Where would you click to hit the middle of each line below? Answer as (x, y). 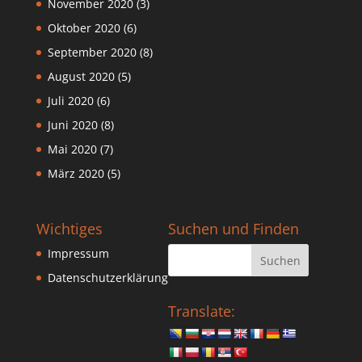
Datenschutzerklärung (107, 278)
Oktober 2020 (84, 28)
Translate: (201, 311)
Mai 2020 (72, 149)
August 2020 (81, 77)
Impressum (78, 254)
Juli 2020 (70, 101)
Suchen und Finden (233, 229)
